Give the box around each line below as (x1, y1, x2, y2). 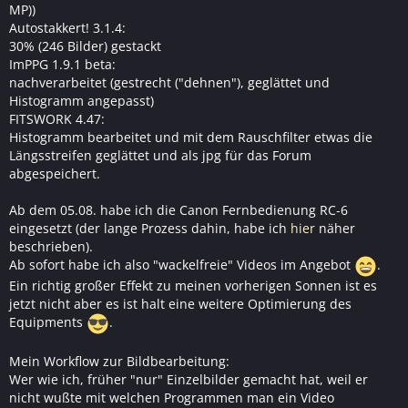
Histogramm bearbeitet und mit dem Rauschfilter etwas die (9, 128, 372, 146)
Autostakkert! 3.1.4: (9, 19, 126, 36)
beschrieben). (9, 238, 93, 255)
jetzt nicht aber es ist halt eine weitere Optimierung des (9, 295, 352, 312)
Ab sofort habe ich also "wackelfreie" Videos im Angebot (9, 256, 354, 274)
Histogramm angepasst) (9, 92, 154, 109)
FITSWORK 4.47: (9, 110, 105, 127)
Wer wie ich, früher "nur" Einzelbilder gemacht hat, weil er (9, 371, 368, 388)
